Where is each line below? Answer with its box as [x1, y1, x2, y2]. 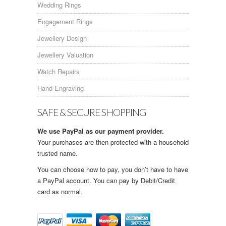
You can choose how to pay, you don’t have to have [37, 164, 188, 174]
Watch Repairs [37, 66, 80, 76]
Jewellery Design [37, 33, 87, 43]
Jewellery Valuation [37, 49, 93, 60]
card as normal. [37, 186, 83, 196]
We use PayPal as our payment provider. [37, 126, 164, 136]
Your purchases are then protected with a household [37, 137, 189, 147]
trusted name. [37, 148, 78, 158]
